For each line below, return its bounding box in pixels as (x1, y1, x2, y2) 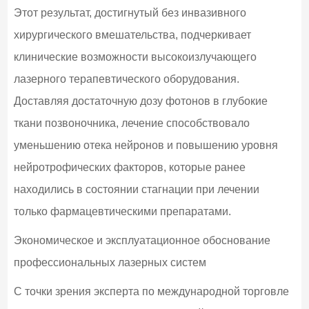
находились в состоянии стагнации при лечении (13, 183, 259, 195)
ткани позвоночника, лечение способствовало (13, 117, 250, 129)
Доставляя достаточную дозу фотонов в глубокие (13, 94, 268, 107)
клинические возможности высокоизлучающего (13, 50, 257, 63)
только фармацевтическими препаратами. (13, 205, 231, 217)
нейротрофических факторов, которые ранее (13, 161, 246, 173)
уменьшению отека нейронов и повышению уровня (13, 139, 278, 151)
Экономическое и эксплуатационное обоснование (13, 234, 270, 246)
